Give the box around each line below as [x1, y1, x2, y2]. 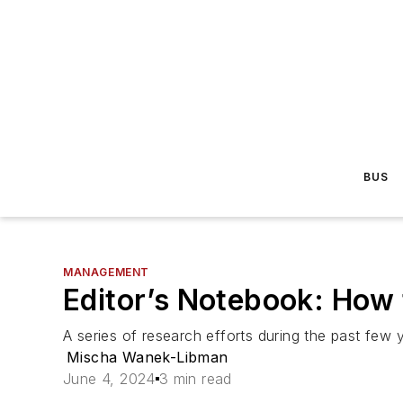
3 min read [158, 370, 232, 388]
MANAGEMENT [63, 265, 149, 279]
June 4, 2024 [63, 370, 156, 388]
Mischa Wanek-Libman [67, 348, 228, 366]
